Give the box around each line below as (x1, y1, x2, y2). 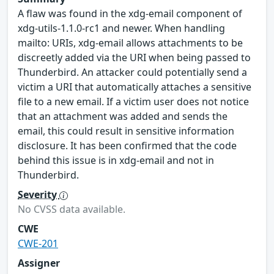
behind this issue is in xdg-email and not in (18, 153, 214, 167)
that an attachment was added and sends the (18, 109, 228, 123)
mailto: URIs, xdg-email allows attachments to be (18, 35, 243, 50)
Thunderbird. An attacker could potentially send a (18, 65, 247, 79)
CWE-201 (18, 236, 58, 250)
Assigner (18, 256, 60, 270)
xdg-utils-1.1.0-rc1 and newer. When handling (18, 21, 225, 35)
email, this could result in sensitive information (18, 124, 234, 138)
